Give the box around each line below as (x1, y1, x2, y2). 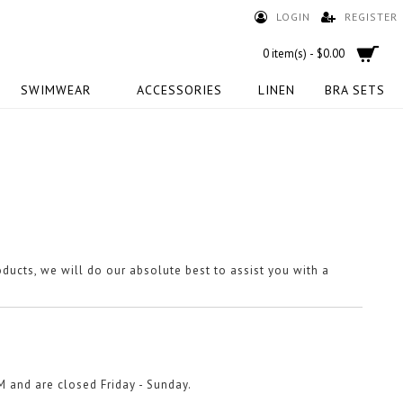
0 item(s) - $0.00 (263, 46, 345, 61)
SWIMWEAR (21, 82, 91, 98)
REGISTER (345, 10, 398, 23)
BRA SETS (324, 82, 385, 98)
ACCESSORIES (137, 82, 222, 98)
